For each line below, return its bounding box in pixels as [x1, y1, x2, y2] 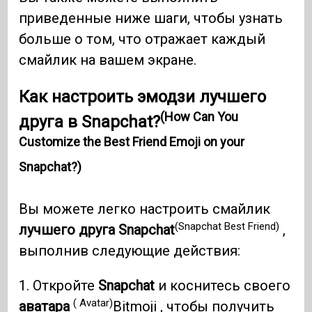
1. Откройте [19, 277, 99, 295]
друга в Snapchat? [19, 112, 161, 132]
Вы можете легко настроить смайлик [19, 201, 271, 218]
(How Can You [160, 109, 239, 125]
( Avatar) [73, 296, 114, 309]
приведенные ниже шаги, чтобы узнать [19, 10, 283, 27]
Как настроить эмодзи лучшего [19, 87, 267, 107]
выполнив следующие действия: [19, 242, 241, 260]
